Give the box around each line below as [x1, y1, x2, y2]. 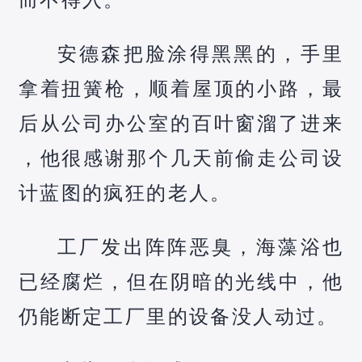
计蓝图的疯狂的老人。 [18, 181, 232, 204]
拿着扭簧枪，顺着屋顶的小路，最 [18, 77, 344, 99]
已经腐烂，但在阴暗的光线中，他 [18, 270, 344, 293]
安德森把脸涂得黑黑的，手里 [57, 42, 344, 65]
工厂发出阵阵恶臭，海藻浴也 [57, 235, 344, 258]
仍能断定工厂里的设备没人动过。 [18, 305, 339, 327]
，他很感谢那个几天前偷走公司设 [18, 146, 344, 169]
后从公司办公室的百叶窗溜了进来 [18, 112, 344, 134]
